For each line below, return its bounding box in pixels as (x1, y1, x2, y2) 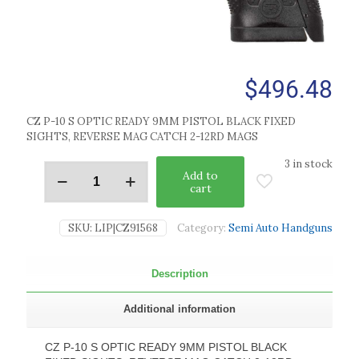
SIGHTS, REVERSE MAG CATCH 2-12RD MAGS (26, 129, 258, 143)
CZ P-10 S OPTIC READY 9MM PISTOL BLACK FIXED (26, 114, 296, 128)
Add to (183, 167, 218, 183)
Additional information (123, 302, 236, 315)
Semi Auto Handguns (228, 220, 333, 235)
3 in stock (284, 156, 333, 171)
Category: (177, 220, 228, 235)
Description (151, 267, 208, 280)
